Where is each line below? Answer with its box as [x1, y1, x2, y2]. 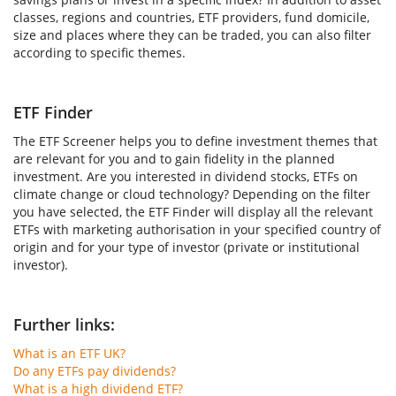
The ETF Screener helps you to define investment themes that [13, 133, 377, 149]
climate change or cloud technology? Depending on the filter [13, 186, 370, 202]
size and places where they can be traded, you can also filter [13, 27, 371, 43]
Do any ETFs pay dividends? [13, 362, 176, 379]
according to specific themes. [13, 44, 186, 61]
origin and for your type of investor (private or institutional [13, 239, 360, 255]
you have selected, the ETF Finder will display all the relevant [13, 203, 373, 220]
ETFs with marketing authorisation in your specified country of [13, 221, 381, 238]
